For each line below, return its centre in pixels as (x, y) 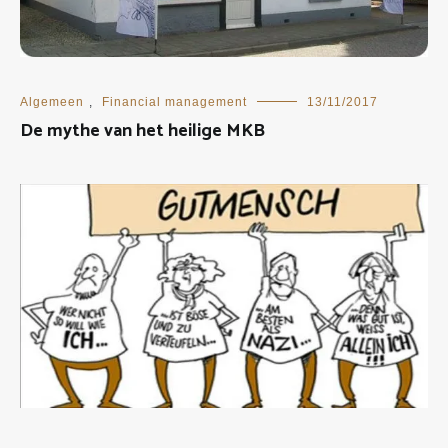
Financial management (174, 102)
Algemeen (52, 102)
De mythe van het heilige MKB (142, 131)
